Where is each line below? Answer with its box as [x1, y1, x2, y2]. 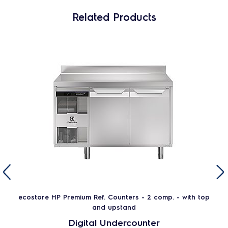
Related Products [72, 10, 156, 23]
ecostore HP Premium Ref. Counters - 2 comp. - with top [18, 192, 210, 201]
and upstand [92, 203, 136, 211]
